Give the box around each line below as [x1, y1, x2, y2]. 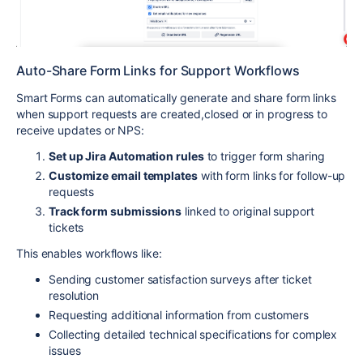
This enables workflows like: [16, 246, 162, 261]
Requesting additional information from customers [49, 308, 309, 322]
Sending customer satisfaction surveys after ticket [49, 272, 312, 287]
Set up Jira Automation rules [49, 149, 204, 164]
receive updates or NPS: [16, 123, 145, 138]
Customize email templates [49, 169, 198, 183]
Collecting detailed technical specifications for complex [49, 327, 338, 342]
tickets [49, 220, 84, 235]
